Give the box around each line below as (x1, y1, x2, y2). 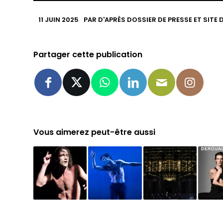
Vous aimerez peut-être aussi (33, 126, 156, 138)
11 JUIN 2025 (38, 14, 79, 24)
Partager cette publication (33, 48, 143, 60)
